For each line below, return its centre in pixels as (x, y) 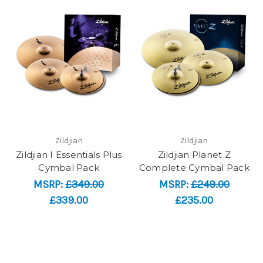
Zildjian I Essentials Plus (69, 155)
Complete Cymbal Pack (194, 168)
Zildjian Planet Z (194, 155)
